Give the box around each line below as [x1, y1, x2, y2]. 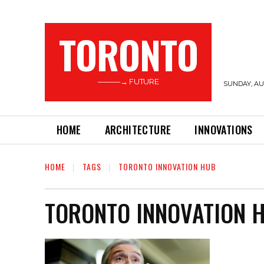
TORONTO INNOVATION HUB [118, 160, 216, 173]
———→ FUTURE [97, 77, 159, 86]
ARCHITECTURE [104, 122, 171, 137]
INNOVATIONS [194, 122, 253, 137]
